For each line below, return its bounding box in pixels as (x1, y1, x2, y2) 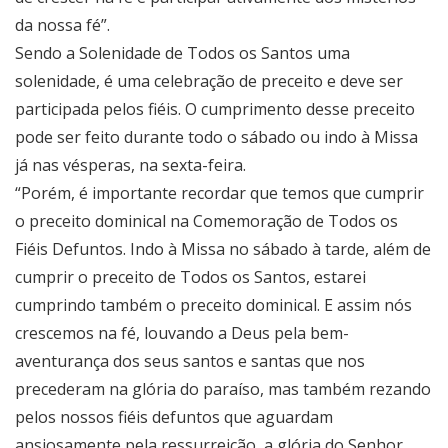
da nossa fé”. (15, 14, 110, 37)
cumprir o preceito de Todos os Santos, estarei (15, 266, 366, 289)
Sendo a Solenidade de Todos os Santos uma (15, 42, 350, 65)
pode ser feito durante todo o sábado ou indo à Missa (15, 126, 418, 149)
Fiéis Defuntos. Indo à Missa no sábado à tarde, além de (15, 238, 431, 261)
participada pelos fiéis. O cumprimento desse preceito (15, 98, 415, 121)
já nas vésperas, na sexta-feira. (15, 154, 246, 177)
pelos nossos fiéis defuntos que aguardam (15, 406, 333, 429)
